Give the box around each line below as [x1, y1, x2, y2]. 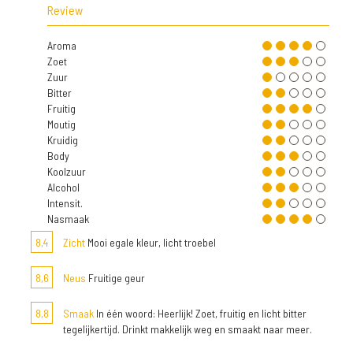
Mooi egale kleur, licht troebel [85, 236, 216, 250]
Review [47, 2, 83, 18]
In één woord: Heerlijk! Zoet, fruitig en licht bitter [94, 307, 307, 321]
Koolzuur [47, 165, 86, 179]
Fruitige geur [86, 271, 145, 285]
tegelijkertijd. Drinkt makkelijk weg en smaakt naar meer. [63, 322, 312, 336]
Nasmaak [47, 212, 89, 226]
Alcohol [47, 180, 80, 195]
